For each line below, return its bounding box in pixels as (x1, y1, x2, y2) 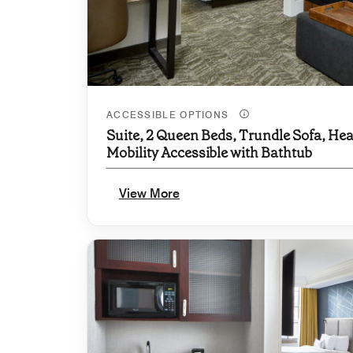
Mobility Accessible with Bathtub (106, 143, 312, 163)
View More (119, 186, 180, 202)
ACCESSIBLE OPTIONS (106, 109, 232, 121)
